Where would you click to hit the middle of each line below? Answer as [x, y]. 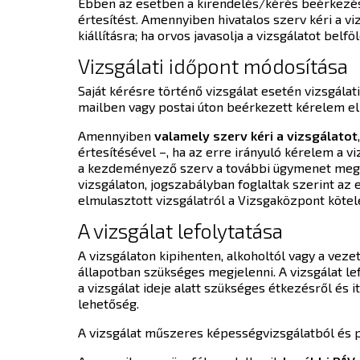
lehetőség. [110, 303]
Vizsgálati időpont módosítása [213, 65]
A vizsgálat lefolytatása [180, 230]
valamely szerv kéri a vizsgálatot [256, 135]
